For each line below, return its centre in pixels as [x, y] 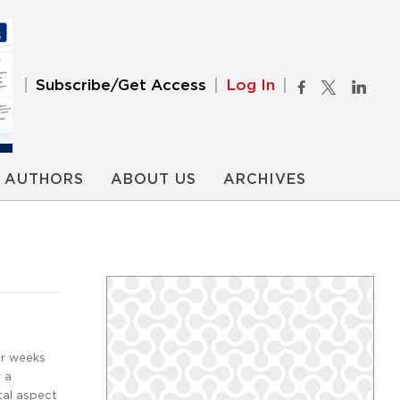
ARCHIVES [265, 179]
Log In [250, 85]
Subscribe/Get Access [121, 85]
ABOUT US [154, 179]
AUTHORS [44, 179]
